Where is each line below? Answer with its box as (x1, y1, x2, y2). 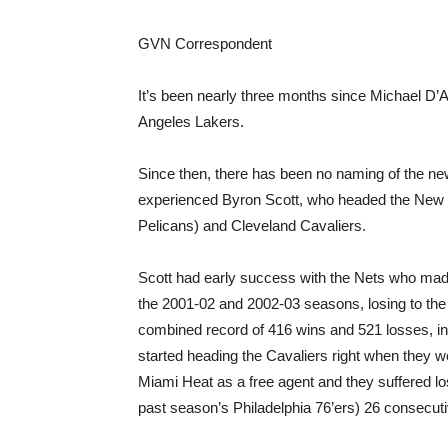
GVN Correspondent (138, 35, 272, 52)
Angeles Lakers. (138, 113, 244, 130)
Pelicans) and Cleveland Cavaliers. (138, 217, 366, 234)
